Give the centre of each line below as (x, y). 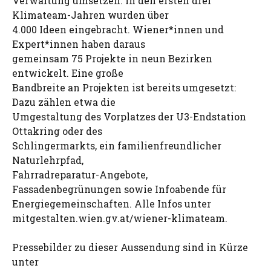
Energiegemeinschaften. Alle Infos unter (112, 204)
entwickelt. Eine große (68, 73)
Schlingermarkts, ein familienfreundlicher (117, 145)
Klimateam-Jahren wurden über (90, 15)
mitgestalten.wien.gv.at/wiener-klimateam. (120, 218)
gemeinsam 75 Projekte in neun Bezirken (112, 58)
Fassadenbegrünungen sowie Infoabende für (119, 189)
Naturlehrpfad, (48, 160)
